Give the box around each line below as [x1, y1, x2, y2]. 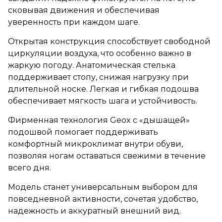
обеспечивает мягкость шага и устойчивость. [8, 96, 197, 106]
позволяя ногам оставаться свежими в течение [8, 151, 206, 161]
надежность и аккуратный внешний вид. [8, 206, 181, 216]
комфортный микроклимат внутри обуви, [8, 139, 183, 149]
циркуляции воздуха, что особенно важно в [8, 48, 191, 58]
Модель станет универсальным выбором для [8, 182, 198, 192]
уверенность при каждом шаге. [8, 17, 140, 27]
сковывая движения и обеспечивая [8, 5, 160, 15]
